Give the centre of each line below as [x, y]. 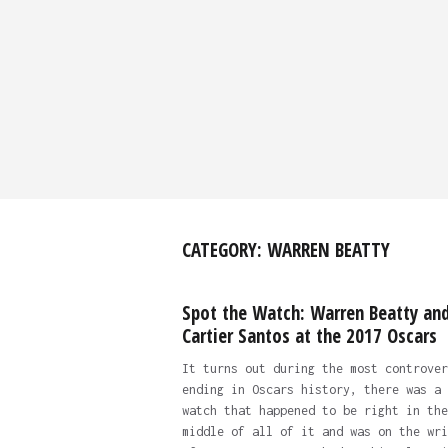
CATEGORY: [224, 250]
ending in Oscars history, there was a [311, 389]
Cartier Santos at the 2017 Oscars [309, 336]
